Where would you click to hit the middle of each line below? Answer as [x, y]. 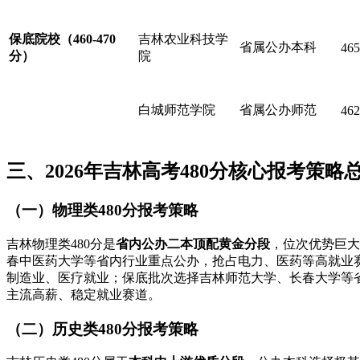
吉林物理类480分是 [61, 244]
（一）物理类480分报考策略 [102, 211]
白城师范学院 [177, 109]
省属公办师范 [278, 109]
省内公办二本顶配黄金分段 [193, 244]
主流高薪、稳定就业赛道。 [84, 295]
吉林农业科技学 [183, 39]
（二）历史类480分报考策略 [102, 329]
